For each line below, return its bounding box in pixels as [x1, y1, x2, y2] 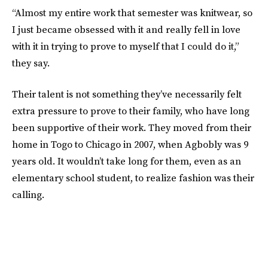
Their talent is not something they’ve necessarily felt [12, 87, 242, 100]
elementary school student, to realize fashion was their [12, 171, 254, 184]
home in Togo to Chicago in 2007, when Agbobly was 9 [12, 138, 248, 151]
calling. [12, 188, 44, 201]
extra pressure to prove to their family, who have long [12, 104, 249, 117]
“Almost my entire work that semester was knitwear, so [12, 6, 252, 19]
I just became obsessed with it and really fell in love [12, 23, 240, 36]
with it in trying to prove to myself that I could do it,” [12, 39, 239, 53]
